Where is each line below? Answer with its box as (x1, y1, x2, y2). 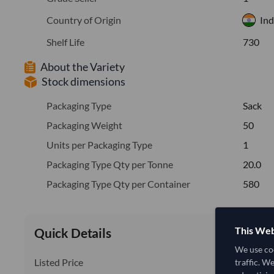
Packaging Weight (46, 119, 122, 131)
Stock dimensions (42, 74, 125, 88)
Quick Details (34, 224, 111, 240)
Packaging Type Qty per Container (46, 177, 190, 190)
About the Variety (40, 59, 125, 73)
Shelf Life (46, 35, 84, 48)
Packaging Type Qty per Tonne (46, 158, 173, 170)
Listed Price (34, 256, 83, 268)
